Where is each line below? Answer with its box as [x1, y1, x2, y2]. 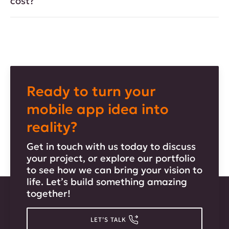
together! [27, 188, 71, 200]
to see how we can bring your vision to [27, 164, 202, 176]
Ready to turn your [27, 83, 155, 100]
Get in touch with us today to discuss [27, 141, 196, 153]
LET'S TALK [90, 215, 126, 224]
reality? [27, 119, 81, 136]
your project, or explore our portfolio [27, 152, 195, 165]
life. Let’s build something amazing [27, 176, 187, 188]
